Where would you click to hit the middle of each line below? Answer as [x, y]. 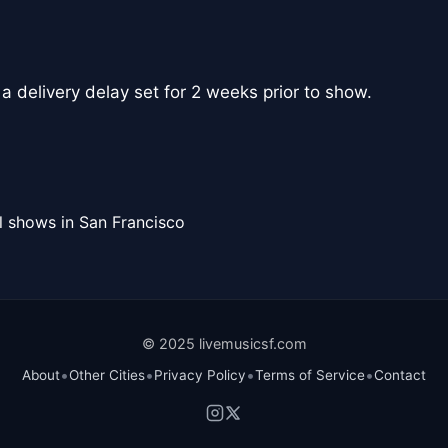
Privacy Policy [200, 375]
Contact [400, 375]
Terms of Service [310, 375]
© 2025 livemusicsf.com [224, 344]
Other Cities [107, 375]
